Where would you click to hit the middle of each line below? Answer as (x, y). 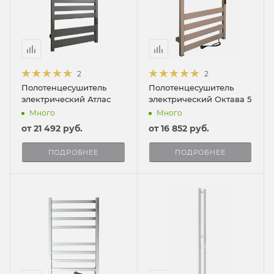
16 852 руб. (185, 128)
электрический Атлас (66, 99)
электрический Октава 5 (200, 99)
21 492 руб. (58, 128)
